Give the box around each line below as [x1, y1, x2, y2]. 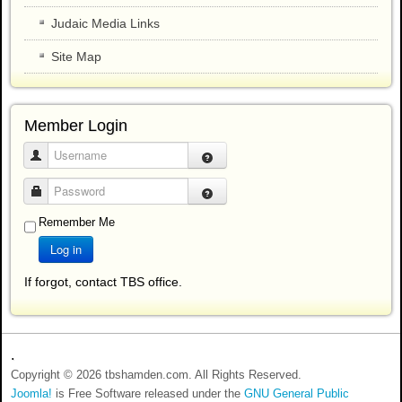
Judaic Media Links [51, 15, 160, 31]
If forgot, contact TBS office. [24, 274, 182, 289]
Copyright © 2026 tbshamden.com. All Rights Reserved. [11, 368, 301, 381]
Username [42, 147, 95, 162]
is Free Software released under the [52, 387, 244, 400]
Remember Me [39, 214, 115, 229]
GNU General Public [244, 387, 349, 400]
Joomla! [11, 387, 52, 400]
